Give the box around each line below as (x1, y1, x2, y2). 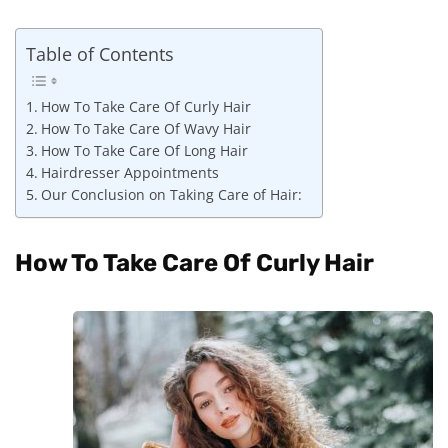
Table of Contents (26, 41, 174, 66)
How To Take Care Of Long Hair (40, 142, 248, 161)
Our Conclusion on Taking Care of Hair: (40, 186, 302, 205)
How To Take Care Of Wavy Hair (40, 120, 251, 139)
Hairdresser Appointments (40, 164, 219, 183)
